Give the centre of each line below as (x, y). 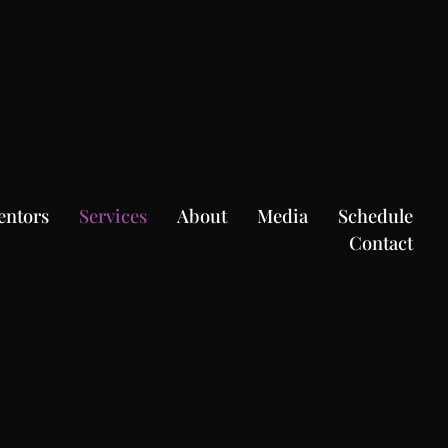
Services (113, 215)
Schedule (375, 215)
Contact (381, 242)
